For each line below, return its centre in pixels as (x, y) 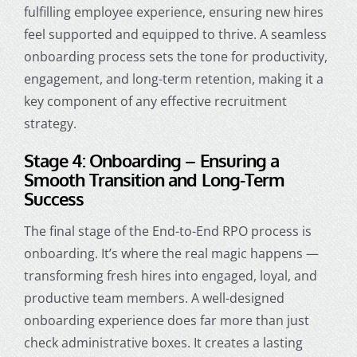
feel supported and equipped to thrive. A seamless (175, 35)
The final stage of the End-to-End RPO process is (167, 231)
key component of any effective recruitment (155, 102)
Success (54, 199)
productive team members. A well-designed (154, 298)
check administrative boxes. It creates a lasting (163, 343)
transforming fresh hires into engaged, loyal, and (170, 276)
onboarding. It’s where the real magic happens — (171, 254)
